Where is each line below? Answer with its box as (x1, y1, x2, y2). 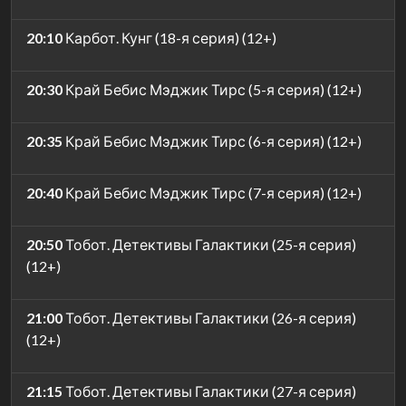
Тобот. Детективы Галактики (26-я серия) (63, 308, 356, 326)
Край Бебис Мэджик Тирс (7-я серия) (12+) (63, 183, 362, 201)
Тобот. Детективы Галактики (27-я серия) (63, 382, 356, 400)
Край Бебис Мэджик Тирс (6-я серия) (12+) (63, 131, 362, 150)
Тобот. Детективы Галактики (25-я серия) (63, 235, 356, 253)
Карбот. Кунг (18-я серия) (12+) (63, 28, 276, 46)
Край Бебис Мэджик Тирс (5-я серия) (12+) (63, 80, 362, 98)
